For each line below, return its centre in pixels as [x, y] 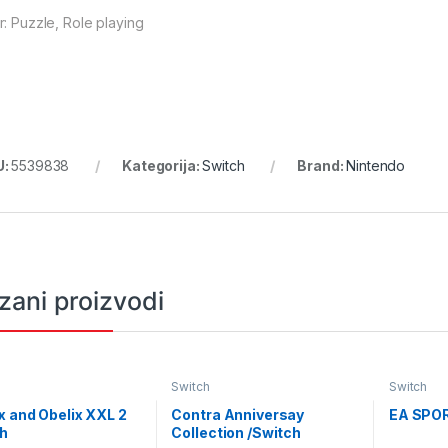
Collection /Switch [236, 432]
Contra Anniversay [238, 414]
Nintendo [376, 166]
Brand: [322, 166]
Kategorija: [162, 166]
